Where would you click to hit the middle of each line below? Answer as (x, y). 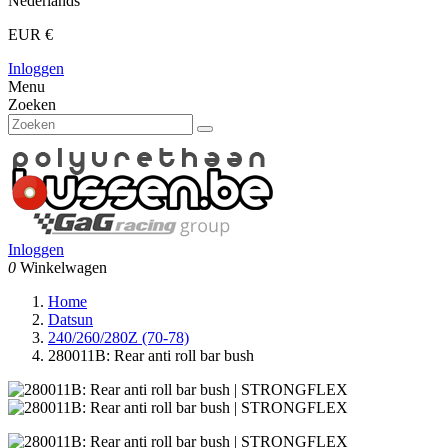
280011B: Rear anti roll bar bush (151, 355)
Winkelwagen (63, 267)
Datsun (70, 319)
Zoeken (32, 104)
